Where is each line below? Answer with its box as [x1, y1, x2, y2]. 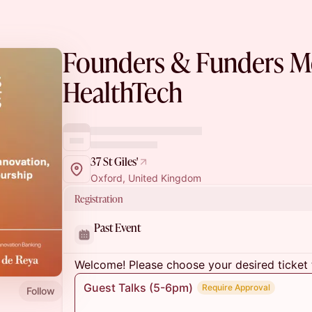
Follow [26, 284, 55, 297]
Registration [75, 192, 123, 205]
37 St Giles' [91, 154, 138, 169]
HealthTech [63, 74, 182, 110]
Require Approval [202, 282, 270, 292]
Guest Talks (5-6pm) [84, 281, 193, 295]
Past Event [94, 220, 141, 235]
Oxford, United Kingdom [91, 172, 201, 184]
